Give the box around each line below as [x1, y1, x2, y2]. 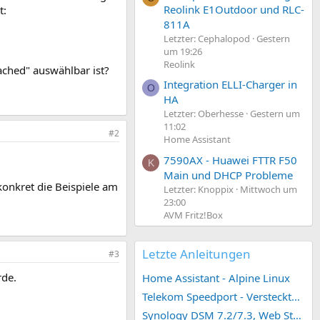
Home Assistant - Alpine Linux [142, 270, 290, 285]
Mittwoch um [240, 182, 297, 196]
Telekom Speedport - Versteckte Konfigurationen [291, 289, 300, 304]
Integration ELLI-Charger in [164, 77, 297, 92]
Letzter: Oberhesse [164, 107, 244, 121]
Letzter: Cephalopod [164, 31, 250, 45]
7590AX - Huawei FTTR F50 [164, 152, 297, 167]
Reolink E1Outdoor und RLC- [164, 1, 304, 16]
